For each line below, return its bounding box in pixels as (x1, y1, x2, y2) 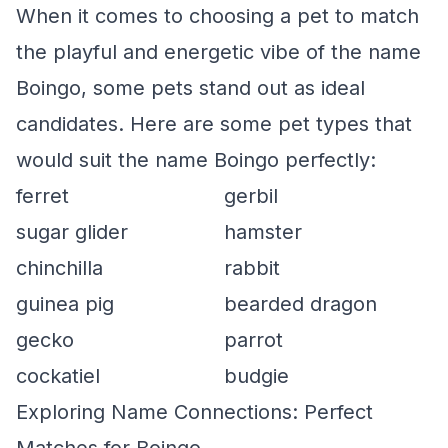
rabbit (224, 256, 280, 280)
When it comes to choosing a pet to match (16, 4, 419, 28)
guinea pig (16, 292, 114, 316)
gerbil (224, 184, 278, 208)
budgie (224, 364, 289, 388)
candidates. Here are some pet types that (16, 112, 412, 136)
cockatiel (16, 364, 100, 388)
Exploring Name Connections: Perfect (16, 400, 373, 424)
